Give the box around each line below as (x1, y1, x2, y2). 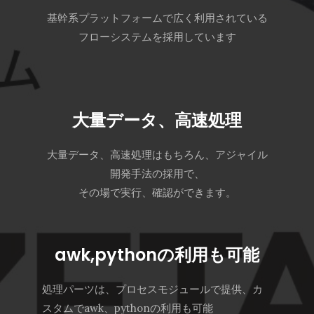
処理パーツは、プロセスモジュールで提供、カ (42, 282, 263, 296)
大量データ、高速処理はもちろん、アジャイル (46, 148, 268, 161)
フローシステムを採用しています (78, 30, 236, 43)
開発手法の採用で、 (109, 167, 205, 180)
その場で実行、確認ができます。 (78, 186, 236, 199)
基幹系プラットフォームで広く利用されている (46, 11, 268, 25)
